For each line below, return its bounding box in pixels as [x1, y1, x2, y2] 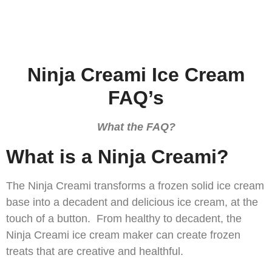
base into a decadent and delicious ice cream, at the [6, 196, 258, 209]
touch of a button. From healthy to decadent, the [6, 212, 242, 225]
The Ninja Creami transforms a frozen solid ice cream [6, 180, 264, 192]
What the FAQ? [97, 121, 175, 134]
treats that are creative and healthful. [6, 245, 183, 258]
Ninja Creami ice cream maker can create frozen [6, 229, 240, 242]
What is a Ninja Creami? [6, 146, 240, 168]
